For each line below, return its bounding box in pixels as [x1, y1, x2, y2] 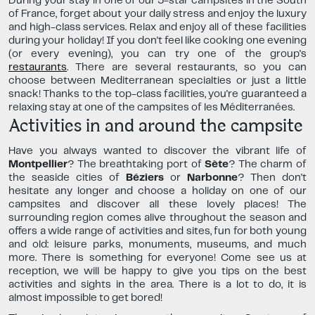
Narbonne [187, 173, 238, 184]
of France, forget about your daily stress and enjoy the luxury [8, 9, 307, 20]
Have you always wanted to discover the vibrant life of [8, 146, 307, 157]
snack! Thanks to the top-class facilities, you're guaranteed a [8, 89, 307, 100]
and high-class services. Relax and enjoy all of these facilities [8, 22, 307, 33]
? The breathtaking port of [67, 160, 205, 170]
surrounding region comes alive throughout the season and [8, 213, 307, 224]
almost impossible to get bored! [8, 293, 162, 304]
